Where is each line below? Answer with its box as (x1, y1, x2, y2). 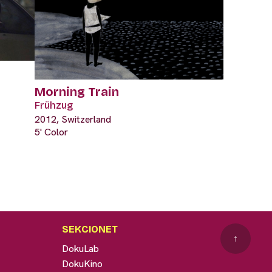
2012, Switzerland (35, 112, 111, 126)
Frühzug (35, 99, 73, 111)
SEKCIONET (61, 223, 118, 235)
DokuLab (61, 242, 99, 255)
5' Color (35, 125, 68, 138)
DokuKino (61, 257, 103, 270)
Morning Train (35, 84, 119, 99)
